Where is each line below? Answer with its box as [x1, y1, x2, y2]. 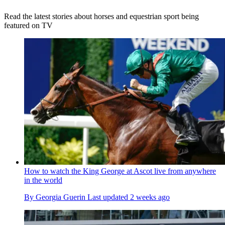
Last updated [87, 192, 130, 201]
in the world [24, 175, 62, 184]
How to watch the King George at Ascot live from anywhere [24, 166, 216, 175]
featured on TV [4, 21, 53, 30]
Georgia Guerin [36, 192, 85, 201]
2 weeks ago [130, 192, 170, 201]
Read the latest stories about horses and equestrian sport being [4, 12, 199, 21]
